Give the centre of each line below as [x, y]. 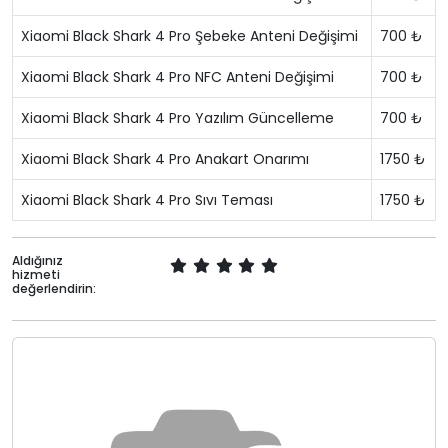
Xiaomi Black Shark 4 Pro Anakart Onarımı [165, 159]
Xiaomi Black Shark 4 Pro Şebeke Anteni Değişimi [189, 36]
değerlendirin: [54, 288]
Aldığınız [37, 260]
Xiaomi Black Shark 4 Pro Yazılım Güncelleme [177, 118]
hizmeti [36, 274]
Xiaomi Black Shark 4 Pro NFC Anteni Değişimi [177, 77]
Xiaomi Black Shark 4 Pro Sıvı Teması [147, 200]
